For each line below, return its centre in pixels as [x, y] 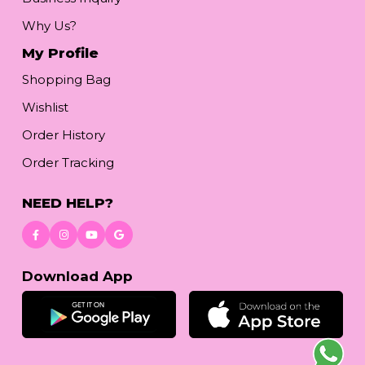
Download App [77, 277]
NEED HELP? [68, 203]
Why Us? [49, 26]
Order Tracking [68, 163]
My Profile [60, 53]
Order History [64, 135]
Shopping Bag [66, 80]
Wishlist [45, 108]
